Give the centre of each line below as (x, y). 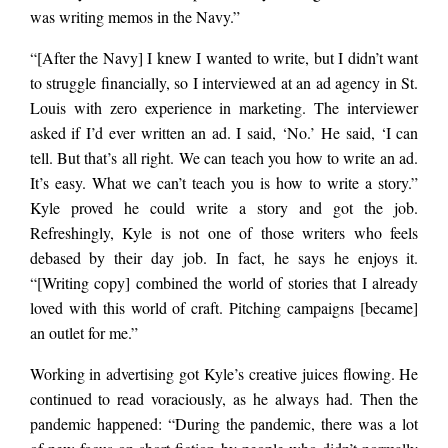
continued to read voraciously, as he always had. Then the (224, 399)
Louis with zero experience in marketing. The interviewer (224, 108)
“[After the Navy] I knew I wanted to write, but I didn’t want (224, 58)
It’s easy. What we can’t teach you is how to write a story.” (224, 183)
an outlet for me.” (86, 333)
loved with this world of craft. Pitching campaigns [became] (224, 308)
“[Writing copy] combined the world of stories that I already (224, 283)
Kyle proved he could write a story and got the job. (224, 208)
